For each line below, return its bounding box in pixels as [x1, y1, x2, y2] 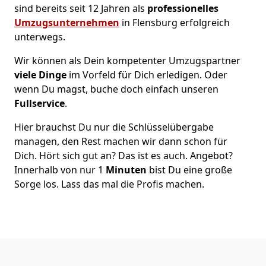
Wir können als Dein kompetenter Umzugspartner [14, 53, 240, 67]
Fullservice [14, 96, 65, 110]
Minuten [106, 163, 149, 176]
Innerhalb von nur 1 [14, 163, 106, 176]
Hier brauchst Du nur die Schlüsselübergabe [14, 120, 214, 134]
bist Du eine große [149, 163, 232, 176]
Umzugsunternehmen [14, 15, 119, 29]
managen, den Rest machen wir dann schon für [14, 134, 227, 148]
